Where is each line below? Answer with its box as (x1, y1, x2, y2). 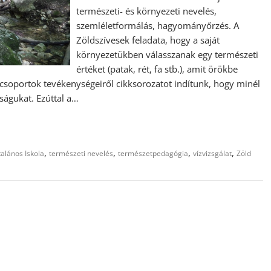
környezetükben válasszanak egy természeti (76, 48, 259, 60)
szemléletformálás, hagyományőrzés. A (76, 19, 240, 31)
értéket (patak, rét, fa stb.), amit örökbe (76, 63, 238, 75)
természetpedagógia (118, 148, 188, 158)
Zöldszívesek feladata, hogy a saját (76, 34, 220, 46)
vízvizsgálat (193, 148, 232, 158)
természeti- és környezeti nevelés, (76, 5, 217, 17)
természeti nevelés (49, 148, 113, 158)
